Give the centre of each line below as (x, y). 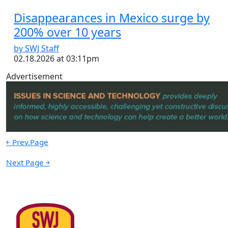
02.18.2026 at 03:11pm (56, 59)
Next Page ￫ (28, 163)
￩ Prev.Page (27, 142)
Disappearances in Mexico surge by (112, 18)
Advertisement (34, 77)
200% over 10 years (67, 32)
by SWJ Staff (36, 49)
